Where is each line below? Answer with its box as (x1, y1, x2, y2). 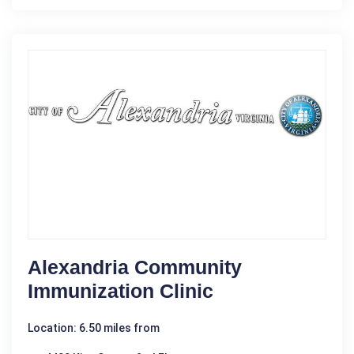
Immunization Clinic (28, 280, 213, 303)
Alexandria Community (28, 256, 242, 279)
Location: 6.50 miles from (28, 322, 160, 335)
